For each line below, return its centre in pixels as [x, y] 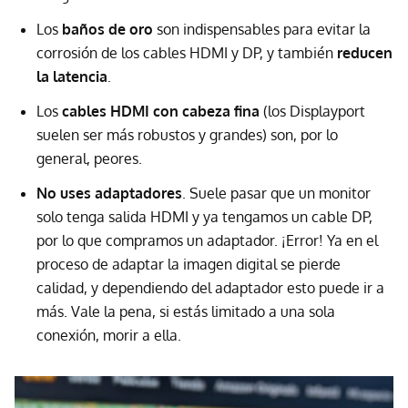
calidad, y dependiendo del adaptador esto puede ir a [210, 288]
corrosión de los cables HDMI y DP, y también [187, 53]
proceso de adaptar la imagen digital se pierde [189, 265]
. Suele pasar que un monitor [276, 194]
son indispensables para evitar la [262, 30]
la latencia [72, 77]
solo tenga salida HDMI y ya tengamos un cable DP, [204, 217]
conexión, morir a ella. [109, 336]
